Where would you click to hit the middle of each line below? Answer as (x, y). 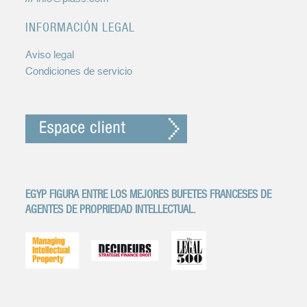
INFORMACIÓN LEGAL (81, 27)
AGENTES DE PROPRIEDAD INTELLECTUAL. (111, 209)
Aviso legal (50, 55)
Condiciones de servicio (79, 72)
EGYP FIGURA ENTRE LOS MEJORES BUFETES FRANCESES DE (149, 194)
